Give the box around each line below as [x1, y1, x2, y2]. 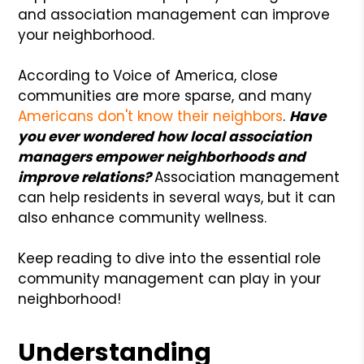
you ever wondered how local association [18, 126, 312, 146]
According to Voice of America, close [18, 65, 279, 85]
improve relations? [18, 167, 155, 187]
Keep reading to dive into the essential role [18, 248, 322, 268]
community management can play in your [18, 268, 322, 288]
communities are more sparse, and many [18, 85, 313, 106]
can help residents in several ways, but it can [18, 187, 336, 207]
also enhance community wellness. [18, 207, 267, 227]
